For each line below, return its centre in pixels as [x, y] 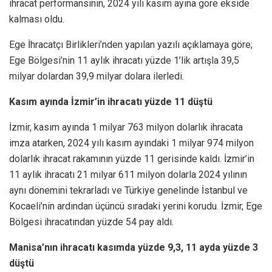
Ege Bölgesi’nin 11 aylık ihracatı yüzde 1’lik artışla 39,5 [124, 60]
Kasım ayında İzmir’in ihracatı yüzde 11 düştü [112, 101]
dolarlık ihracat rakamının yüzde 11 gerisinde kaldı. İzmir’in [132, 158]
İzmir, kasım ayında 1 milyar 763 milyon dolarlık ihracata [126, 127]
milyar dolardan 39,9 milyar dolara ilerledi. [97, 76]
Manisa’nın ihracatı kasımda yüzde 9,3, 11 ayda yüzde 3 [134, 247]
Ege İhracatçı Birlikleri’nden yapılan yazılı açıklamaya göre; [131, 44]
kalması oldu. [37, 19]
